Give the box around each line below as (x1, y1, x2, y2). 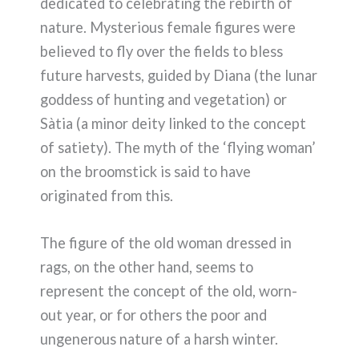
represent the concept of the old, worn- (40, 282, 297, 301)
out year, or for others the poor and (40, 306, 267, 325)
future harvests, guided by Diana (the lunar (40, 67, 317, 85)
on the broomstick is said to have (40, 163, 251, 181)
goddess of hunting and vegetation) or (40, 91, 287, 109)
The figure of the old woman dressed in (40, 234, 292, 252)
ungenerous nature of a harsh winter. (40, 330, 281, 349)
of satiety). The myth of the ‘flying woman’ (40, 139, 316, 157)
